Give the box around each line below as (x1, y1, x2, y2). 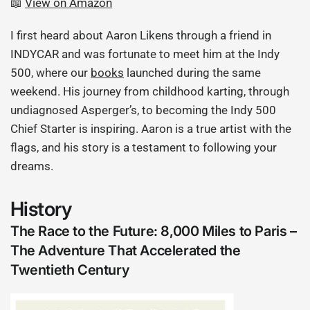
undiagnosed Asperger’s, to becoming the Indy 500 (10, 103, 277, 118)
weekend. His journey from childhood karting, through (10, 84, 290, 99)
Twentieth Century (10, 262, 129, 279)
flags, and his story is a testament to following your (10, 140, 277, 155)
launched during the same (124, 66, 262, 80)
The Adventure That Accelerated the (10, 242, 241, 259)
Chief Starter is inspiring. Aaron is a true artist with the (10, 122, 292, 136)
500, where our (10, 66, 91, 80)
